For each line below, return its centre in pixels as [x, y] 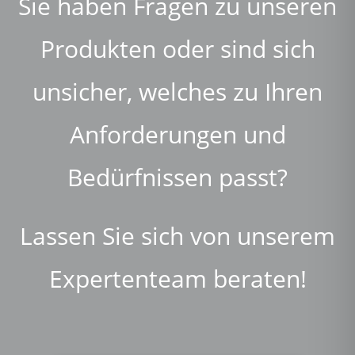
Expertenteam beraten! [177, 278]
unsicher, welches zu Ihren [177, 91]
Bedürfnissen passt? [177, 177]
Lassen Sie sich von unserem [177, 235]
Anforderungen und [177, 134]
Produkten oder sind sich [177, 48]
